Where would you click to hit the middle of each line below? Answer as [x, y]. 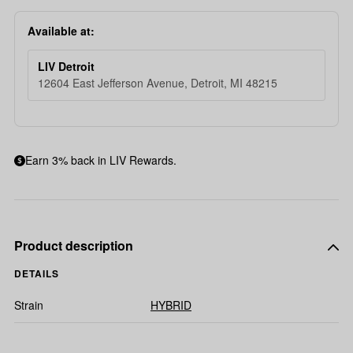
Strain [29, 305]
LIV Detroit [66, 66]
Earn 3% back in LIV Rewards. [101, 160]
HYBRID [171, 305]
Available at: [61, 31]
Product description [74, 245]
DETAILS [37, 273]
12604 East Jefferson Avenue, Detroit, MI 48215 [158, 83]
